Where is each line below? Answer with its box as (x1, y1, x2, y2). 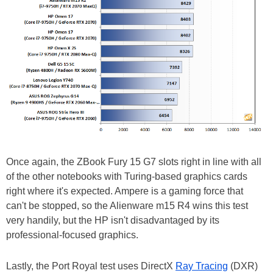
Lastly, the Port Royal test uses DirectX (6, 260, 175, 271)
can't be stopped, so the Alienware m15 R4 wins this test (6, 200, 248, 211)
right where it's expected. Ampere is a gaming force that (6, 185, 243, 196)
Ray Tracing (175, 260, 228, 271)
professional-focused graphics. (6, 229, 141, 240)
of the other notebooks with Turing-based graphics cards (6, 171, 247, 182)
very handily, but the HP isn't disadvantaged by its (6, 214, 219, 225)
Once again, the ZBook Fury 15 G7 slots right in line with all (6, 156, 261, 167)
